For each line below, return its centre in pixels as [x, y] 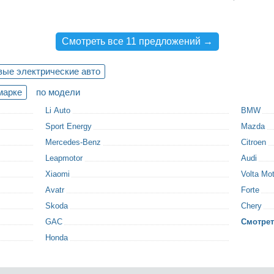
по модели [58, 92]
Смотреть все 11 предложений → [137, 41]
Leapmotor [64, 158]
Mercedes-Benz [73, 142]
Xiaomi [57, 174]
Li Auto [58, 110]
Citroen [254, 142]
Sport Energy [68, 126]
